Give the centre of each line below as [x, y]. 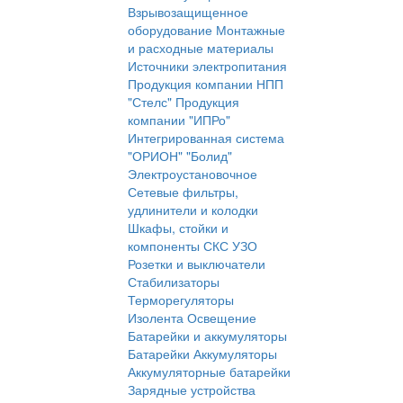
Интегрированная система [206, 138]
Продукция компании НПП [206, 84]
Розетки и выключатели [197, 264]
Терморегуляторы [181, 300]
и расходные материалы [201, 48]
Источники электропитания [207, 66]
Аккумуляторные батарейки [209, 372]
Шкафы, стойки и [178, 228]
